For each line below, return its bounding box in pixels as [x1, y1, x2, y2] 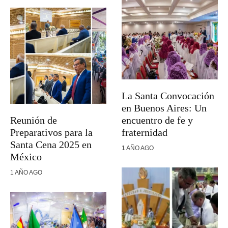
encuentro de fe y [122, 114, 193, 126]
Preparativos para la [10, 126, 93, 138]
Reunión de [10, 114, 57, 126]
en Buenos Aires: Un [122, 102, 207, 113]
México [10, 151, 42, 162]
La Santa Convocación [122, 90, 214, 101]
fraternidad [122, 126, 167, 138]
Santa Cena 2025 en [10, 138, 92, 150]
